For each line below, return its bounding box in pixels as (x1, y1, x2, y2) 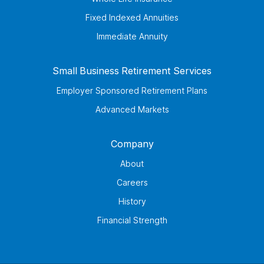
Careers (116, 177, 148, 187)
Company (110, 137, 154, 150)
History (118, 196, 146, 206)
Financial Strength (97, 214, 167, 225)
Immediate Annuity (96, 31, 168, 41)
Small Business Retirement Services (52, 64, 212, 77)
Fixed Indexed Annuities (85, 12, 179, 22)
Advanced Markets (95, 104, 169, 114)
